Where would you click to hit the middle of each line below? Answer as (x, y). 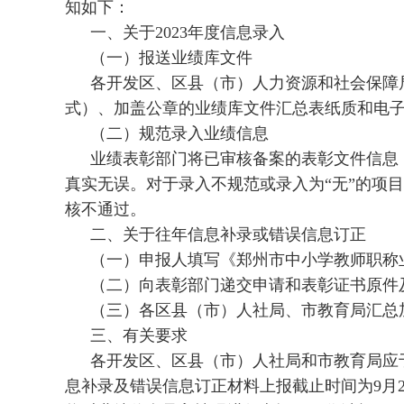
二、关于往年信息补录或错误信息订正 (228, 234)
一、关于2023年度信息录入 (188, 32)
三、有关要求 (139, 335)
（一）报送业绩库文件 (171, 58)
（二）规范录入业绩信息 (179, 133)
